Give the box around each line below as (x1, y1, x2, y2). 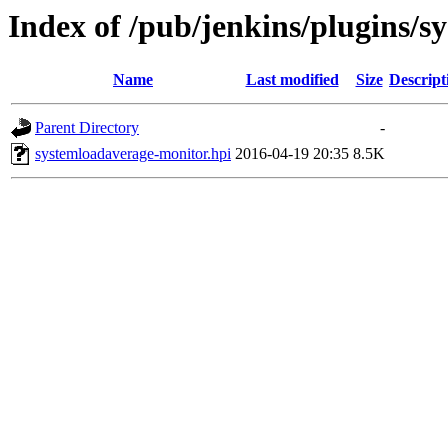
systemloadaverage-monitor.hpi (35, 145, 231, 163)
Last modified (245, 71, 339, 89)
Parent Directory (35, 119, 139, 137)
